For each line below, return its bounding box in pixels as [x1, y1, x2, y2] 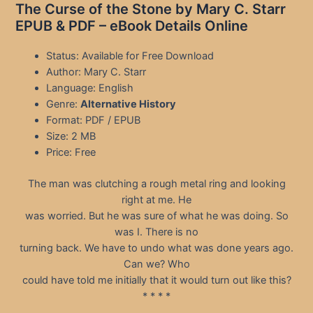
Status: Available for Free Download [46, 50, 214, 63]
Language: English [46, 82, 134, 95]
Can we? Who [123, 258, 190, 271]
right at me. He [122, 194, 191, 207]
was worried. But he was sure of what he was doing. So [24, 210, 289, 223]
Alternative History [80, 98, 177, 111]
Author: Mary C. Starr [46, 66, 147, 79]
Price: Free [46, 146, 96, 159]
